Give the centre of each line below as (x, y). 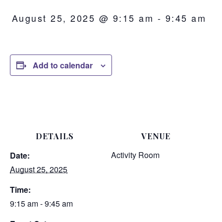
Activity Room (135, 155)
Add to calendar (63, 65)
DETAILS (55, 136)
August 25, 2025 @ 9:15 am (83, 18)
